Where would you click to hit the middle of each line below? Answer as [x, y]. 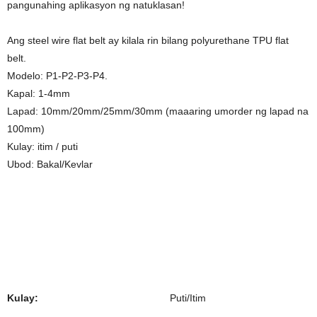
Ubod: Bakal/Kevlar [50, 164]
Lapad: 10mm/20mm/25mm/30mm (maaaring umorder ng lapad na [158, 111]
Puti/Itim [188, 298]
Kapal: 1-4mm [39, 93]
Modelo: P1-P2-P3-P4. [57, 76]
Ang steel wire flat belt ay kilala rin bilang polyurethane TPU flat [148, 40]
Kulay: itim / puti [42, 146]
